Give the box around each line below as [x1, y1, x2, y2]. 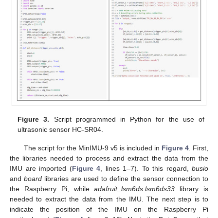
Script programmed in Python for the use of [49, 115, 204, 123]
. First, [188, 144, 209, 152]
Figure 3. [18, 115, 50, 123]
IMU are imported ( [10, 164, 72, 173]
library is [175, 185, 209, 193]
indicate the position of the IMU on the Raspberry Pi [10, 205, 208, 214]
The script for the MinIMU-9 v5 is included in [23, 144, 162, 152]
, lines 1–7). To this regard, [100, 164, 192, 173]
